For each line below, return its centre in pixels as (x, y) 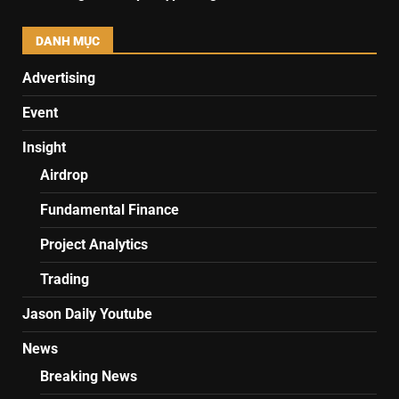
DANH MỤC (68, 41)
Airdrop (64, 175)
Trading (65, 279)
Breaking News (89, 376)
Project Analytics (94, 244)
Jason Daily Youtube (87, 313)
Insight (44, 147)
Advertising (59, 77)
